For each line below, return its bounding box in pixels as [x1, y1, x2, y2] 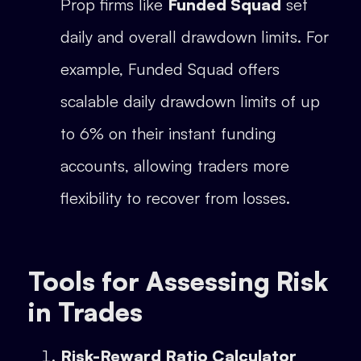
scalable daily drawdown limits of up [60, 91, 320, 112]
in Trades [28, 296, 143, 329]
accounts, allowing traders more [60, 156, 289, 176]
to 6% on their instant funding [60, 123, 276, 144]
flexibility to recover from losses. [60, 188, 290, 209]
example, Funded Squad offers [60, 59, 280, 80]
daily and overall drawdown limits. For [60, 27, 329, 48]
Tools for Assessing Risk [28, 265, 328, 298]
